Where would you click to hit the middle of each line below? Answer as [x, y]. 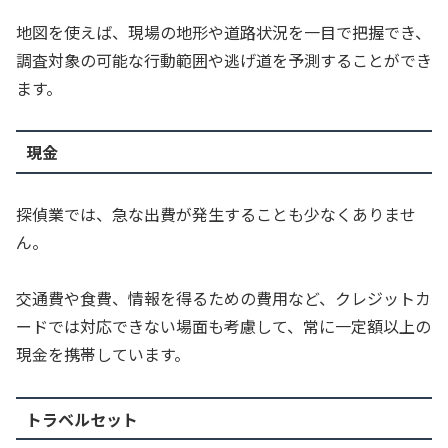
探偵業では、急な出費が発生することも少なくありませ [216, 213]
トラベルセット [81, 418]
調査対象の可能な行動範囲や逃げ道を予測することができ [224, 59]
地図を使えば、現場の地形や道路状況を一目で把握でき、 [223, 31]
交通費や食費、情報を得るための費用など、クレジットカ [223, 298]
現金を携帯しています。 [103, 354]
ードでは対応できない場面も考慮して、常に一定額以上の [223, 326]
